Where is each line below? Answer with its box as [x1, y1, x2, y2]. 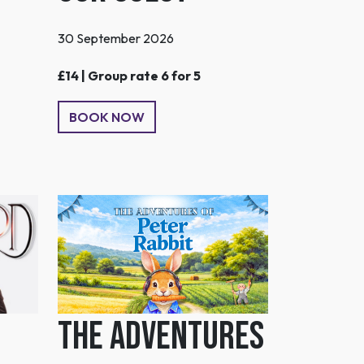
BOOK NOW [69, 108, 145, 125]
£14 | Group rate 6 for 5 [58, 67, 201, 84]
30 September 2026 [58, 29, 174, 46]
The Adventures [58, 313, 264, 360]
